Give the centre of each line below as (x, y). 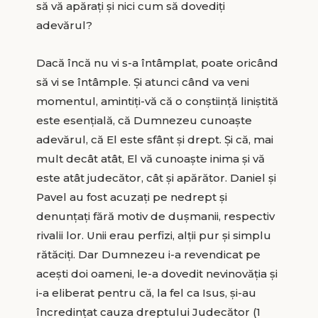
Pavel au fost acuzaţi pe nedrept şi (131, 197)
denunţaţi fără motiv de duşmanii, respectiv (155, 216)
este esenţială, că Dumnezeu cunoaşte (144, 120)
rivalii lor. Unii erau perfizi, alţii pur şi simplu (153, 235)
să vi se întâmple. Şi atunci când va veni (142, 82)
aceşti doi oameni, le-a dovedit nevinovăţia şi (157, 273)
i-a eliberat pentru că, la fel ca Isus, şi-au (146, 292)
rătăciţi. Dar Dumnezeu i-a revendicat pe (148, 254)
